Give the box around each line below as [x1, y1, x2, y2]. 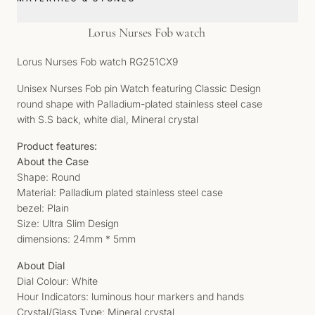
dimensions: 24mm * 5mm [17, 233, 136, 245]
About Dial [17, 259, 65, 271]
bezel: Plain [17, 202, 69, 214]
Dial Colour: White [17, 275, 98, 287]
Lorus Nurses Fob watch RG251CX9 [17, 56, 178, 67]
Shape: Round [17, 171, 80, 183]
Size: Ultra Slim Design [17, 217, 119, 229]
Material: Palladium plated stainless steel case [17, 186, 223, 198]
